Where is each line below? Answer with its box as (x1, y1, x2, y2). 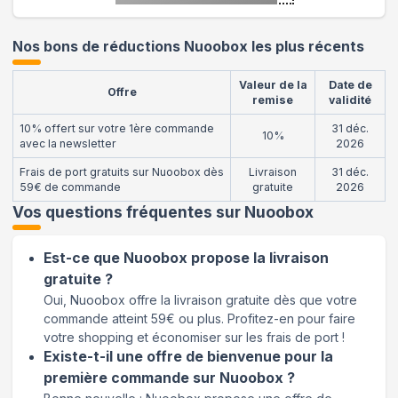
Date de (328, 77, 372, 92)
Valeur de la (238, 77, 307, 92)
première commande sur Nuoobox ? (44, 369, 295, 386)
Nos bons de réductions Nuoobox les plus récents (12, 37, 364, 55)
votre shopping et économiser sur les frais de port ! (44, 329, 345, 345)
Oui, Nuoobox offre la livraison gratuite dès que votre (44, 291, 357, 307)
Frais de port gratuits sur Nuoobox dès (20, 164, 224, 179)
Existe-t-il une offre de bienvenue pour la (44, 347, 333, 365)
